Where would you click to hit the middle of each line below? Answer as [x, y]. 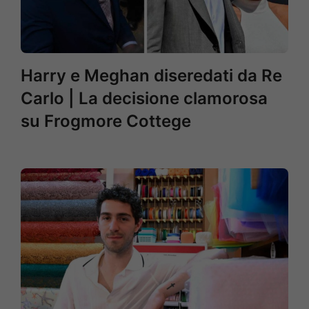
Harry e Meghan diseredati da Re [151, 76]
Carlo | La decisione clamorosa [144, 98]
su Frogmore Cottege [106, 121]
